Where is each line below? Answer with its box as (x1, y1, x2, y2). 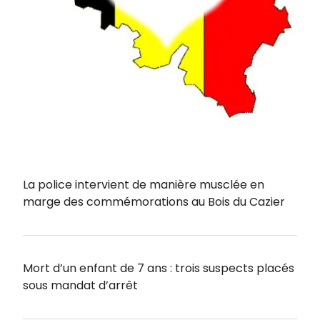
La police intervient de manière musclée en (23, 176, 264, 193)
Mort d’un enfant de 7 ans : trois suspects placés (23, 259, 294, 276)
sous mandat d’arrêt (23, 276, 138, 294)
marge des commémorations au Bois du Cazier (23, 193, 285, 210)
